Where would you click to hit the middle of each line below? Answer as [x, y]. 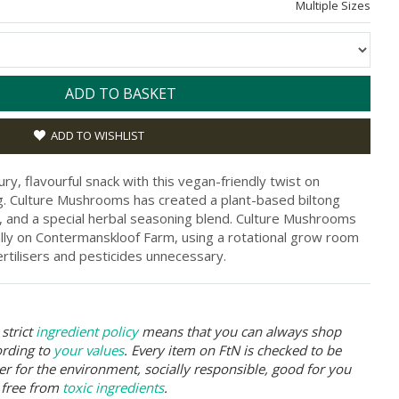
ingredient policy [87, 331]
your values [89, 350]
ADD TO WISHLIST [98, 135]
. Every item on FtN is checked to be [232, 350]
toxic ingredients [113, 387]
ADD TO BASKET [121, 94]
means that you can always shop [240, 331]
